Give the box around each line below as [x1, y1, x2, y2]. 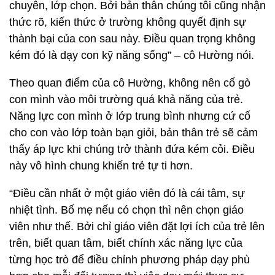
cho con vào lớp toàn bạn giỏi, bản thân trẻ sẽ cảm [9, 126, 258, 139]
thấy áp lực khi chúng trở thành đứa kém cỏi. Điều [9, 143, 255, 155]
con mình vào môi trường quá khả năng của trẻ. [9, 93, 243, 106]
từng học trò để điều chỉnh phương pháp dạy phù [9, 254, 250, 266]
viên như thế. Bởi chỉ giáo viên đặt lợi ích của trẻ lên [9, 220, 265, 233]
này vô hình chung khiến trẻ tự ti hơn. [9, 160, 193, 172]
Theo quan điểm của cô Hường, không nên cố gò [9, 77, 250, 89]
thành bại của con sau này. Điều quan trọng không [9, 33, 255, 45]
